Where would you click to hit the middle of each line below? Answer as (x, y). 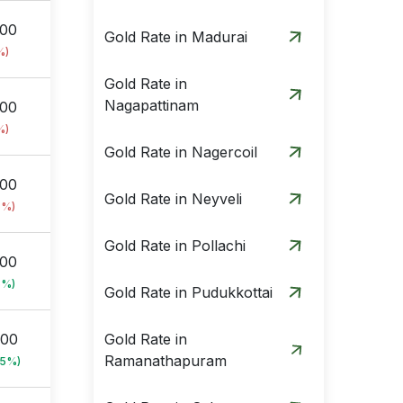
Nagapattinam (152, 105)
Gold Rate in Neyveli (173, 199)
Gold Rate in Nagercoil (181, 152)
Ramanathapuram (166, 361)
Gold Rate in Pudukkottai (188, 292)
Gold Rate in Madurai (176, 37)
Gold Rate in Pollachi (175, 246)
